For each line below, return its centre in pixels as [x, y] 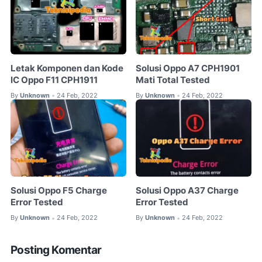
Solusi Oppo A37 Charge [187, 191]
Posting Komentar [56, 250]
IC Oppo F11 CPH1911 [54, 80]
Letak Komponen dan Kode [67, 68]
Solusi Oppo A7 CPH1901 [188, 68]
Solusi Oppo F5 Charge [59, 191]
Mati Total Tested [173, 80]
